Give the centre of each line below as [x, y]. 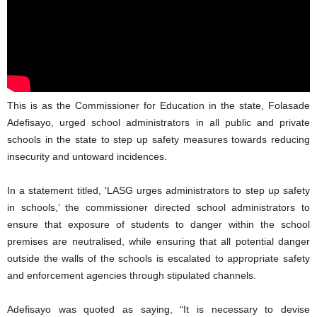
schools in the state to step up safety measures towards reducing [158, 139]
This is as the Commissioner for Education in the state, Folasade [158, 105]
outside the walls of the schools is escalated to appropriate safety [158, 258]
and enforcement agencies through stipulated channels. [132, 275]
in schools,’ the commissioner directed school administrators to [158, 207]
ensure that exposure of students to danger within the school [158, 224]
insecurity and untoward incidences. [87, 156]
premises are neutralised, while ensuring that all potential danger [158, 241]
